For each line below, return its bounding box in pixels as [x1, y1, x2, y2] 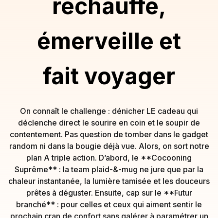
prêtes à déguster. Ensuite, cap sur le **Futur [26, 187, 192, 198]
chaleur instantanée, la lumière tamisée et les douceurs [8, 176, 210, 186]
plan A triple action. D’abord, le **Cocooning [26, 152, 192, 163]
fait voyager [43, 62, 175, 90]
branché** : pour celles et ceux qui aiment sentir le [16, 199, 202, 209]
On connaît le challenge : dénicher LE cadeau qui [20, 106, 198, 116]
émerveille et [37, 27, 181, 54]
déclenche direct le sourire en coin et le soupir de [18, 117, 200, 127]
